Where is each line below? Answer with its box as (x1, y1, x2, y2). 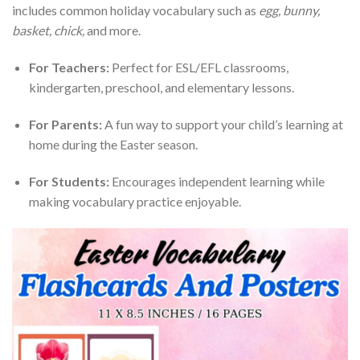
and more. (84, 22, 141, 39)
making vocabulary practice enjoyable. (28, 193, 241, 209)
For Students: (28, 173, 109, 189)
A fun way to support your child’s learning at (101, 117, 343, 133)
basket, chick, (12, 22, 84, 39)
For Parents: (28, 117, 102, 133)
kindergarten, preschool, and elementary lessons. (28, 80, 294, 96)
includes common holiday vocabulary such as (12, 2, 259, 18)
